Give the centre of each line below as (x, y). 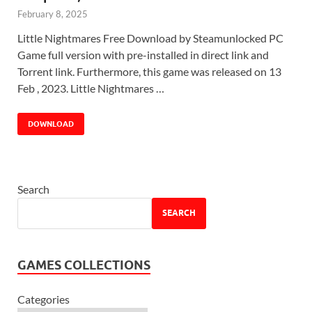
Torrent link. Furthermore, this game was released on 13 (149, 71)
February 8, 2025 (53, 14)
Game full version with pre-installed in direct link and (143, 54)
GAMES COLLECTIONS (84, 265)
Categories (44, 299)
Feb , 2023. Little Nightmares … (91, 88)
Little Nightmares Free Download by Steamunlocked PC (150, 38)
